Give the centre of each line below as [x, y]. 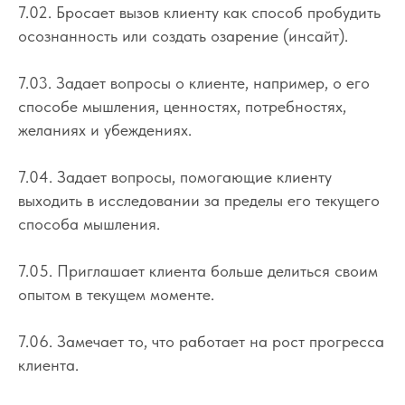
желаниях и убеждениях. [105, 129]
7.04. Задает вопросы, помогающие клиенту [175, 176]
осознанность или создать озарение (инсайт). [183, 35]
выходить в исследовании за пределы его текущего [199, 200]
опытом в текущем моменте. [116, 294]
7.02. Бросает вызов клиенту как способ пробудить [199, 12]
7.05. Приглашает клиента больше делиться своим [198, 270]
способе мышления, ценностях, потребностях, [182, 106]
